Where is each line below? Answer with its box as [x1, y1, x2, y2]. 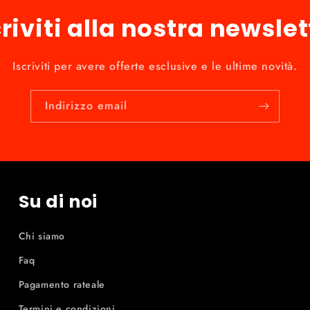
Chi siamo [18, 229, 66, 243]
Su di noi [18, 190, 98, 214]
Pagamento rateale [18, 277, 105, 291]
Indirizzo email [45, 98, 127, 113]
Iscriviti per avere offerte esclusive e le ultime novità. [12, 58, 298, 74]
